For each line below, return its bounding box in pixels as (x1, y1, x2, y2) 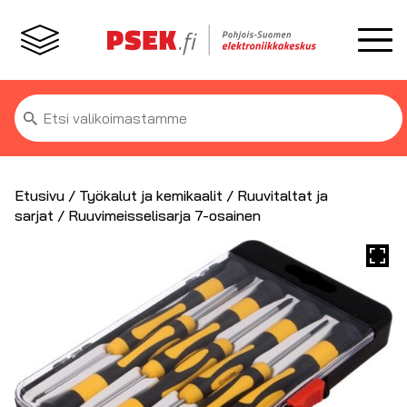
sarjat (15, 206, 54, 224)
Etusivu (15, 186, 65, 204)
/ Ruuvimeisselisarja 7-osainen (54, 206, 261, 224)
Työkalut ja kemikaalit (79, 186, 223, 204)
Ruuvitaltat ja (237, 186, 328, 204)
